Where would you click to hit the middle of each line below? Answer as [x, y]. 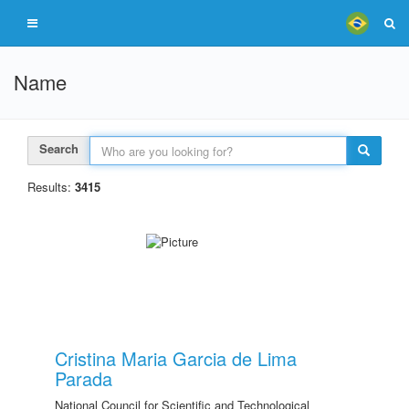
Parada [84, 378]
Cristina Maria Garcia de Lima [176, 358]
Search [59, 148]
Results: [51, 187]
